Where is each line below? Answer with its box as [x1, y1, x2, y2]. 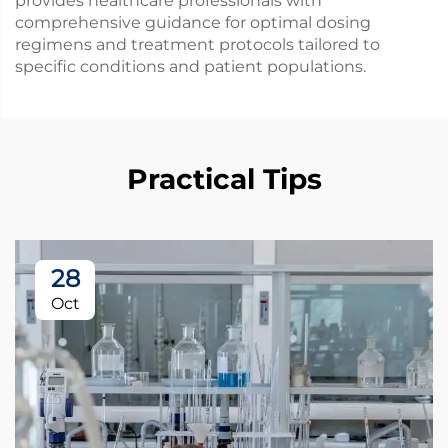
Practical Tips [126, 162, 322, 196]
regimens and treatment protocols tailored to [15, 35, 380, 54]
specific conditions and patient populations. [15, 57, 366, 76]
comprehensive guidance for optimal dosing [15, 13, 371, 32]
